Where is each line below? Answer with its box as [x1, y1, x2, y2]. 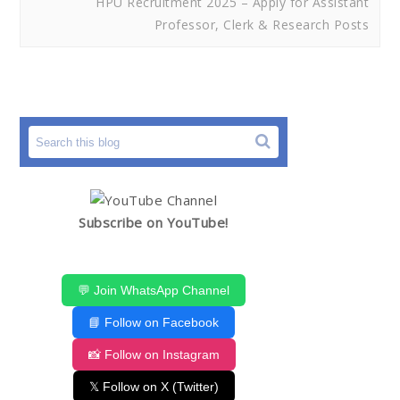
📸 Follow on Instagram [87, 347, 220, 362]
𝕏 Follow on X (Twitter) [88, 379, 219, 395]
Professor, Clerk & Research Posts [154, 16, 369, 34]
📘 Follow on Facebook [88, 315, 219, 330]
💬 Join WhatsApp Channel [78, 283, 229, 298]
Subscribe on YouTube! [79, 213, 229, 232]
